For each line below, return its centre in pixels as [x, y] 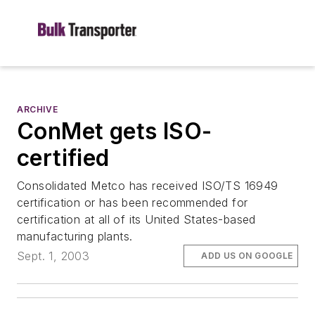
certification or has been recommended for [133, 202]
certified [63, 158]
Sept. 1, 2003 [53, 256]
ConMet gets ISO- [115, 131]
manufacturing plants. [75, 236]
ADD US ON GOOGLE [247, 256]
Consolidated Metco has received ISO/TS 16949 [148, 186]
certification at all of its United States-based [136, 219]
